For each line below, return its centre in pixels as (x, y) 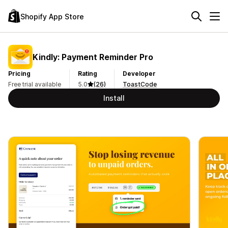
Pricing (19, 74)
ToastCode (140, 84)
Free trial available (35, 84)
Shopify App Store (52, 16)
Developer (139, 74)
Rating (88, 74)
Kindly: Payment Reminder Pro (93, 57)
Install (114, 98)
